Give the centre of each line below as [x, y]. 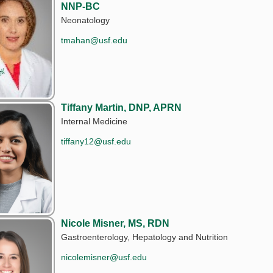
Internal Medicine [94, 121]
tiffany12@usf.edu [96, 141]
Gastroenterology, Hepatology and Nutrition [145, 237]
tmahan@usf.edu [94, 40]
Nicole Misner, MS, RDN [115, 223]
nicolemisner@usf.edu [104, 257]
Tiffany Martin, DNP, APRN [122, 107]
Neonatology [86, 20]
